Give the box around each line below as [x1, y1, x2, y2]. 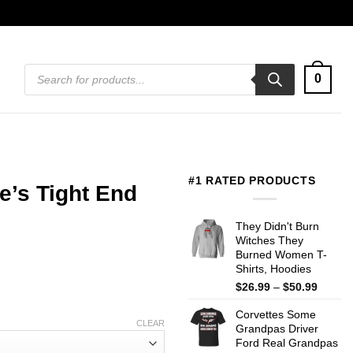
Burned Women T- [236, 247, 327, 261]
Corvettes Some [236, 307, 316, 321]
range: [317, 294, 349, 307]
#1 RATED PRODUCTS [188, 174, 316, 187]
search [24, 72, 56, 84]
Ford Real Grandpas [236, 336, 338, 349]
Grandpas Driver [236, 321, 318, 335]
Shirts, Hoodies [236, 262, 311, 275]
